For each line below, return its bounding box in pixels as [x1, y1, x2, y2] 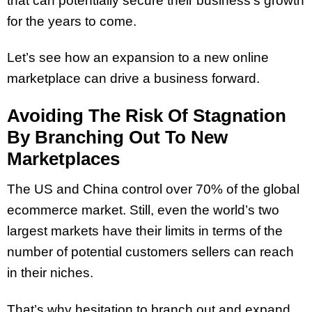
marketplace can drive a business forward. [7, 71, 260, 86]
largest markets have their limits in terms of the [7, 223, 283, 238]
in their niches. [7, 265, 93, 280]
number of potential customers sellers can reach [7, 244, 294, 259]
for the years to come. [7, 13, 136, 29]
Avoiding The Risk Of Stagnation [7, 105, 286, 127]
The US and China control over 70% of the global [7, 181, 299, 196]
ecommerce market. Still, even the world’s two [7, 202, 279, 217]
